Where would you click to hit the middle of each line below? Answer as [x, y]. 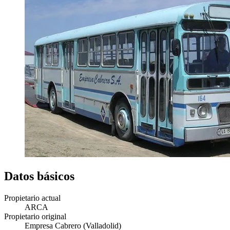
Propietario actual [32, 198]
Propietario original [35, 216]
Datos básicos [39, 176]
